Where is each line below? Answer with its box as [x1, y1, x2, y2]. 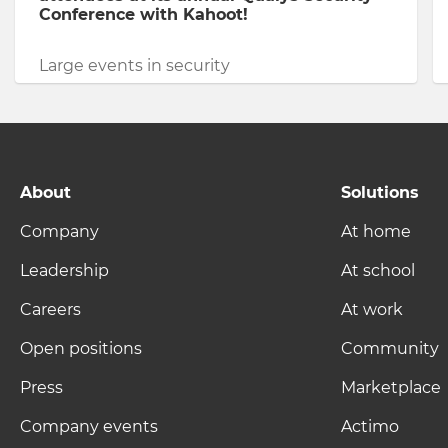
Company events [20, 417, 158, 436]
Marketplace [341, 378, 441, 397]
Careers [20, 300, 81, 319]
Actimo [341, 417, 399, 436]
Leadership [20, 261, 109, 280]
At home [341, 222, 411, 241]
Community [341, 339, 439, 358]
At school [341, 261, 415, 280]
